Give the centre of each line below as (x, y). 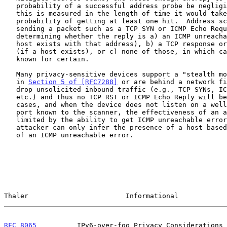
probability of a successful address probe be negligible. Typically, (10, 6)
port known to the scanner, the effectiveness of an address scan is (10, 112)
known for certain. (10, 59)
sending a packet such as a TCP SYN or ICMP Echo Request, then (10, 28)
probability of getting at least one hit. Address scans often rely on (10, 21)
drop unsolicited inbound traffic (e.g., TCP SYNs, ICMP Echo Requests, (10, 89)
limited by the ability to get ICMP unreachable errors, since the (10, 120)
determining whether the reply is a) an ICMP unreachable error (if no (10, 36)
